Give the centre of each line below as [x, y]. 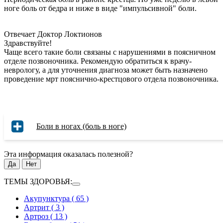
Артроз [36, 216]
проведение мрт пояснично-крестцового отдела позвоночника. [111, 79]
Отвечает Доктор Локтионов [53, 34]
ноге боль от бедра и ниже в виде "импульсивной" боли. [100, 8]
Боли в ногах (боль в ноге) [81, 126]
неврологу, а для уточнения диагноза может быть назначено [106, 70]
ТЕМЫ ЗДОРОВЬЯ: [38, 181]
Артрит [37, 207]
